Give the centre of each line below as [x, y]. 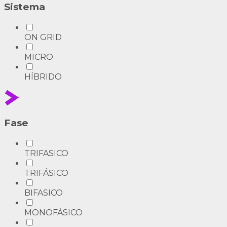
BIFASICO [44, 193]
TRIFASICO [46, 153]
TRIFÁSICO [46, 173]
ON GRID [43, 37]
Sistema [25, 7]
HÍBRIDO [43, 77]
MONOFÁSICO [53, 212]
